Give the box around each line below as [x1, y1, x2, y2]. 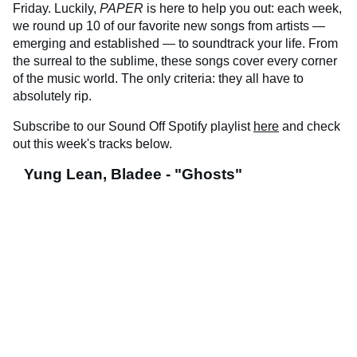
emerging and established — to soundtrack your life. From [13, 37, 338, 51]
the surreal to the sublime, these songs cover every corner [13, 54, 337, 69]
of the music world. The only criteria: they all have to [13, 72, 304, 86]
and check [279, 120, 340, 134]
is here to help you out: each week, [143, 2, 342, 16]
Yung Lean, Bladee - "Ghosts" [24, 166, 242, 183]
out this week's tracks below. [13, 137, 172, 151]
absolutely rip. [13, 89, 92, 104]
